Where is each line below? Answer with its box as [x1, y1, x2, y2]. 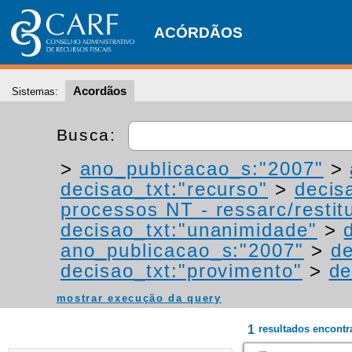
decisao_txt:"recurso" [60, 178, 269, 200]
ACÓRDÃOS [154, 24, 243, 41]
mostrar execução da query [56, 292, 222, 304]
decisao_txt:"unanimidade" [60, 219, 317, 240]
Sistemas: [12, 86, 58, 97]
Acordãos [73, 84, 126, 97]
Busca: [56, 125, 123, 144]
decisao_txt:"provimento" [60, 260, 302, 281]
